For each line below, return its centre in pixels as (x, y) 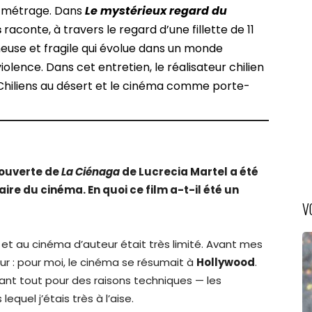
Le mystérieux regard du (156, 11)
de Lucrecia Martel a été (189, 172)
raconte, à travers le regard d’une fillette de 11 (128, 30)
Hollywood (226, 263)
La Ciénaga (91, 172)
